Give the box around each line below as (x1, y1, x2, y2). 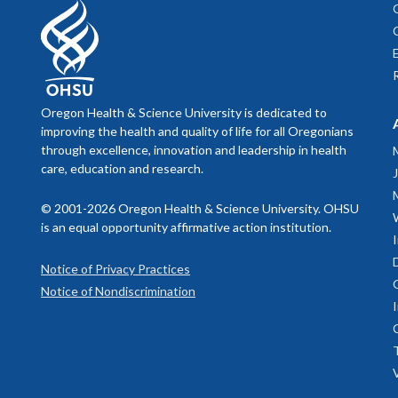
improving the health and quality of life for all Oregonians (41, 123, 354, 139)
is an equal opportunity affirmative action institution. (41, 219, 331, 235)
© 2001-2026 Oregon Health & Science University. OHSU (41, 200, 359, 216)
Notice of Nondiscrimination (41, 283, 195, 298)
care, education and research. (41, 160, 203, 176)
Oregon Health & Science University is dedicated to (41, 104, 327, 120)
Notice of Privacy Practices (41, 260, 190, 276)
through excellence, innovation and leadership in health (41, 141, 346, 157)
